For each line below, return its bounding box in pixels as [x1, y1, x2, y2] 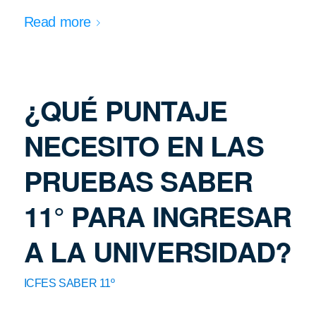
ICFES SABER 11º [23, 277, 115, 290]
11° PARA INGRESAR [23, 196, 292, 236]
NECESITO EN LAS [23, 126, 264, 166]
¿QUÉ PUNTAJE [23, 90, 228, 130]
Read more [23, 14, 91, 30]
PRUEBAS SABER [23, 161, 253, 201]
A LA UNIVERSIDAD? [23, 231, 292, 272]
